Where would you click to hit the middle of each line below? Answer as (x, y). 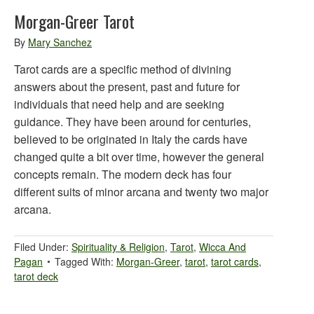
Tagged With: (86, 261)
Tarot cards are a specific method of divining (123, 69)
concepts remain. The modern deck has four (123, 174)
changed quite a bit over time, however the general (139, 157)
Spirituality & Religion (118, 247)
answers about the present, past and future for (127, 87)
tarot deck (36, 276)
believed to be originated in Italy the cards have (131, 139)
